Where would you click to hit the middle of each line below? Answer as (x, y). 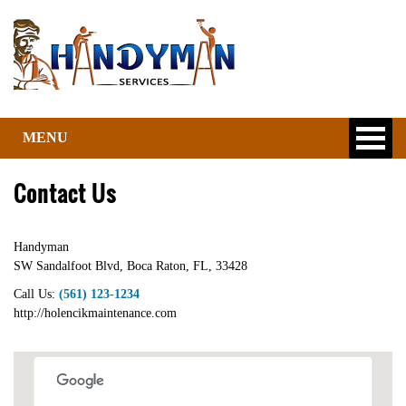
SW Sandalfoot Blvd (67, 266)
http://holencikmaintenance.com (95, 313)
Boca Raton (156, 266)
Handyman (41, 247)
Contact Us (65, 193)
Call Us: (36, 294)
